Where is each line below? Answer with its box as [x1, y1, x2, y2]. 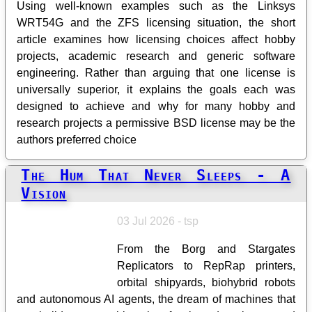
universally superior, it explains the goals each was [17, 83, 295, 95]
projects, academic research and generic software [17, 49, 295, 62]
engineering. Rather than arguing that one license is [17, 66, 295, 79]
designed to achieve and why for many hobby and [17, 100, 295, 112]
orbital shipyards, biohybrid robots [117, 276, 295, 288]
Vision [21, 183, 67, 202]
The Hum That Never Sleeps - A [21, 165, 291, 184]
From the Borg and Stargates [117, 242, 295, 255]
